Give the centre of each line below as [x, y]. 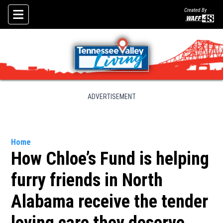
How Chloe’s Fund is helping [110, 159]
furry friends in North [87, 180]
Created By [195, 10]
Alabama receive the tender [110, 202]
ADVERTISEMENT [111, 97]
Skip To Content [37, 24]
